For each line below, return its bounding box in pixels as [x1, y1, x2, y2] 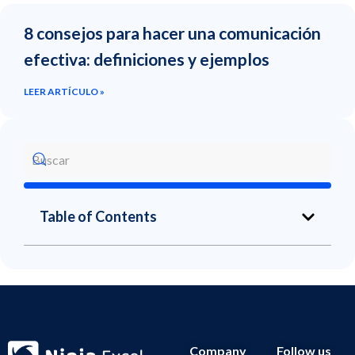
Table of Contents [40, 208, 157, 226]
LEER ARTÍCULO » [24, 86, 105, 98]
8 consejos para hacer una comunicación [24, 23, 321, 44]
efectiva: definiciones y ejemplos [24, 49, 273, 70]
